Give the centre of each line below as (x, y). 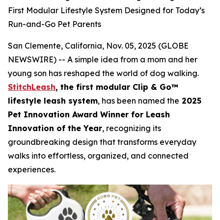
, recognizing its (132, 128)
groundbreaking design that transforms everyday (102, 142)
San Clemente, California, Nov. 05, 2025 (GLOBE (98, 46)
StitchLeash (32, 87)
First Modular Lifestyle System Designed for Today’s (106, 10)
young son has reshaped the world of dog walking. (103, 73)
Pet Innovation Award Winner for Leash (89, 114)
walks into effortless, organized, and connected (98, 156)
